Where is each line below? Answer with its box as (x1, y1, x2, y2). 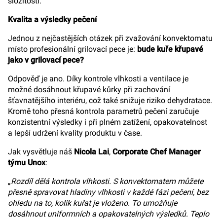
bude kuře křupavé (137, 44, 203, 54)
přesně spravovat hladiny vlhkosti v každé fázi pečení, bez (8, 187, 209, 197)
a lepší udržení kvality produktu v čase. (8, 128, 142, 138)
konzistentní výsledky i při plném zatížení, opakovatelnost (8, 117, 207, 127)
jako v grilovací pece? (8, 55, 84, 65)
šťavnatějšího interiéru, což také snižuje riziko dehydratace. (8, 96, 212, 105)
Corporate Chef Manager (112, 147, 201, 156)
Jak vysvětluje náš (8, 147, 74, 156)
